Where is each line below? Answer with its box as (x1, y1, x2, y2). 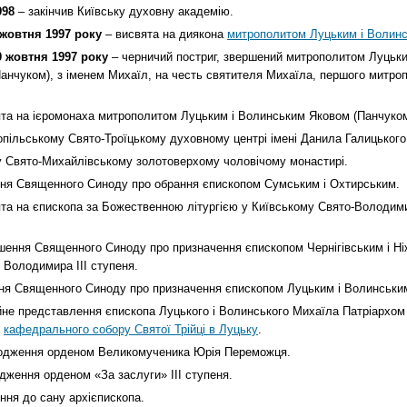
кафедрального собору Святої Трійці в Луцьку (4, 323, 258, 336)
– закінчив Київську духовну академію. (15, 5, 233, 18)
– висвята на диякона (102, 27, 227, 41)
